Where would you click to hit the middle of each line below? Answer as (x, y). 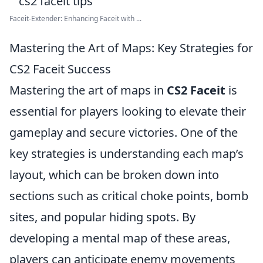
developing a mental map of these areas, (120, 238)
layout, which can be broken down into (114, 175)
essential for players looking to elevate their (128, 111)
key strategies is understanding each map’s (127, 154)
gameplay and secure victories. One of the (124, 132)
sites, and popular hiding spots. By (102, 217)
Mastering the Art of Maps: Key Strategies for (131, 48)
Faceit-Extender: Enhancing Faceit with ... (75, 18)
